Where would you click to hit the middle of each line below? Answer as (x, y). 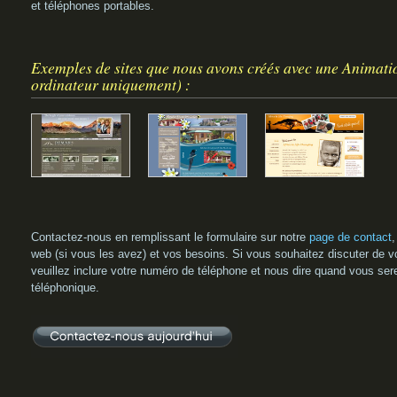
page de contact (350, 237)
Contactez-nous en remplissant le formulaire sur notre (170, 237)
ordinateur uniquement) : (111, 84)
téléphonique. (65, 288)
